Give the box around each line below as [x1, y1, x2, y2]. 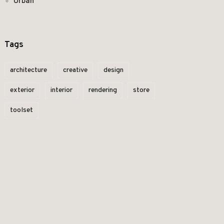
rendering [88, 85, 117, 94]
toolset [9, 105, 33, 114]
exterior [9, 85, 34, 94]
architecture [9, 65, 47, 74]
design [103, 65, 123, 74]
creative [62, 65, 87, 74]
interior [50, 85, 72, 94]
